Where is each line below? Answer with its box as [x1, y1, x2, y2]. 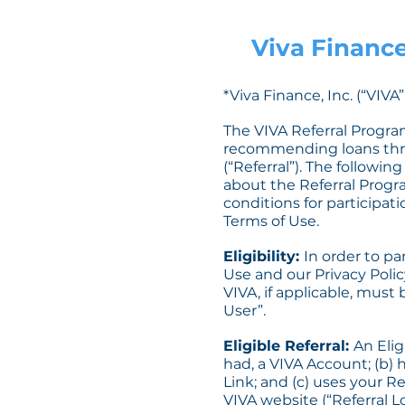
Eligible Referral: [223, 337, 353, 354]
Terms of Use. [223, 212, 323, 230]
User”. [223, 302, 269, 319]
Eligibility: [223, 248, 304, 265]
